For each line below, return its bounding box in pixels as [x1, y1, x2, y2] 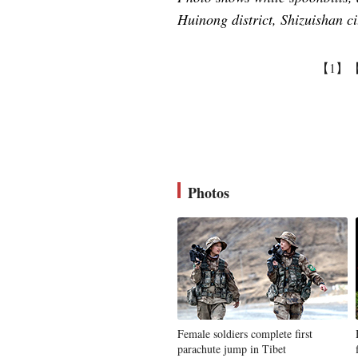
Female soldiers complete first [177, 326, 312, 341]
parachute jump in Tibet [177, 341, 286, 356]
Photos [188, 182, 229, 203]
